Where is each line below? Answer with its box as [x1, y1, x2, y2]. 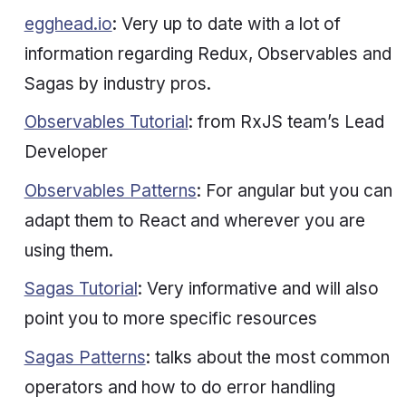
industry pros [102, 72, 207, 94]
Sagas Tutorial [24, 278, 138, 300]
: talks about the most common [145, 346, 390, 368]
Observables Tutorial [24, 111, 188, 133]
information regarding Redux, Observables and [24, 43, 391, 64]
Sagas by [24, 72, 103, 94]
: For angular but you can [196, 179, 392, 201]
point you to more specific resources [24, 308, 317, 330]
